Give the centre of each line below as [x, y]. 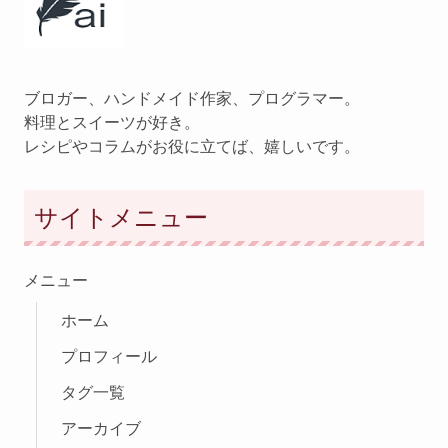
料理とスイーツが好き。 [112, 122]
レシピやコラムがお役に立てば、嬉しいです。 [192, 146]
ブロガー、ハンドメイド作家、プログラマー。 [192, 98]
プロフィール [109, 356]
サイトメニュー [121, 218]
